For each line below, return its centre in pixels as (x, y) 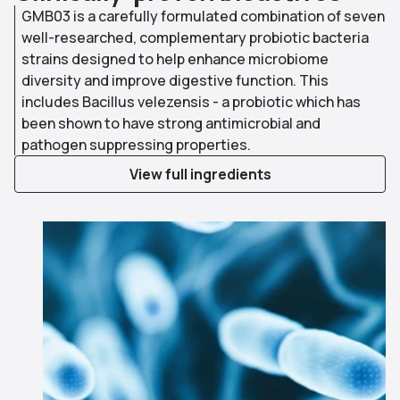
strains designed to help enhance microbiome (175, 58)
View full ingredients (200, 174)
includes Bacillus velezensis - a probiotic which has (191, 101)
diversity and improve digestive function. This (175, 80)
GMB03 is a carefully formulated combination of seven (203, 16)
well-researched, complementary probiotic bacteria (195, 37)
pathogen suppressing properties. (136, 144)
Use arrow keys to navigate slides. (128, 231)
